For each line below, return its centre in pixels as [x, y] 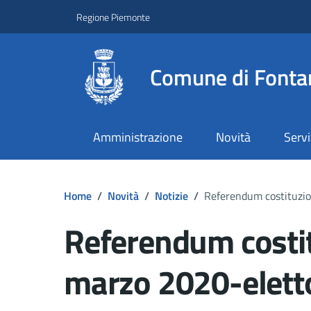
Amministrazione [137, 137]
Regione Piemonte [113, 17]
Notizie [171, 195]
